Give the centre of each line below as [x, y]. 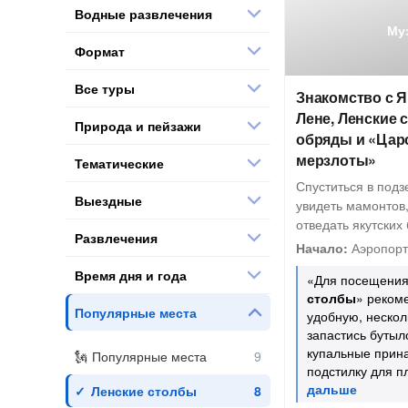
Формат [100, 51]
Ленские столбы [144, 391]
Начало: [322, 248]
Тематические [119, 163]
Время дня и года [131, 275]
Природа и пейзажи [138, 125]
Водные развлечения [143, 13]
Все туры [105, 88]
